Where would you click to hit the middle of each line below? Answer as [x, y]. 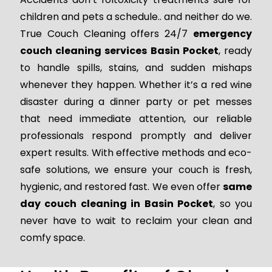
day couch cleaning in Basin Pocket [117, 204]
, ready [235, 51]
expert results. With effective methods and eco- [136, 153]
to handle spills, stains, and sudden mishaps [136, 68]
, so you [233, 204]
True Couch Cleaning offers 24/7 [107, 34]
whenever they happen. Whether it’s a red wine [136, 85]
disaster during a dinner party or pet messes [136, 102]
